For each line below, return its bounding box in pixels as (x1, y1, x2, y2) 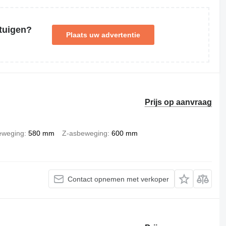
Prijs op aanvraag (145, 98, 212, 106)
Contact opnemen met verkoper (68, 175, 169, 183)
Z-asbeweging (62, 129, 107, 137)
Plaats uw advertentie (66, 31, 140, 39)
